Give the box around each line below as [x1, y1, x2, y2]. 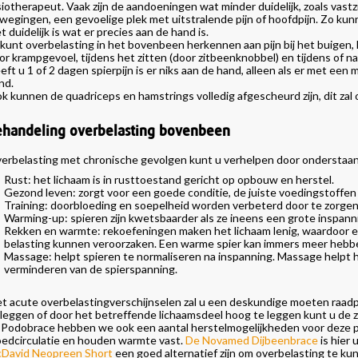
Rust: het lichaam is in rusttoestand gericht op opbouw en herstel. [3, 173, 334, 186]
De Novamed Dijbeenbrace [185, 333, 318, 347]
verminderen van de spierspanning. [3, 262, 177, 276]
